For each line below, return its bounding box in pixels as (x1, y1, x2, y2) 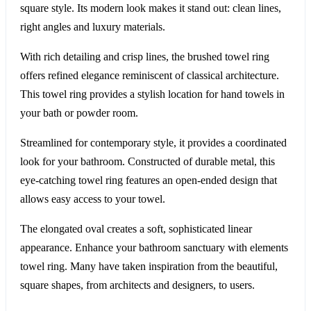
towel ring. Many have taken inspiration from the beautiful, (20, 260, 278, 273)
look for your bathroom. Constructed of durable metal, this (20, 155, 275, 168)
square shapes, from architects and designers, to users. (20, 279, 255, 292)
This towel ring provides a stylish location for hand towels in (20, 88, 285, 101)
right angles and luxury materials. (20, 21, 165, 33)
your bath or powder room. (20, 107, 138, 119)
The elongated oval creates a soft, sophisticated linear (20, 223, 252, 235)
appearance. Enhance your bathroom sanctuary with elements (20, 242, 288, 254)
